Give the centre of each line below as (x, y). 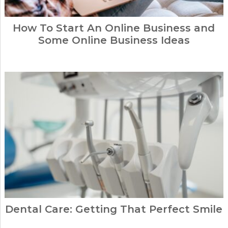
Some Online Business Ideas (114, 40)
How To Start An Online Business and (114, 28)
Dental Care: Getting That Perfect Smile (114, 209)
